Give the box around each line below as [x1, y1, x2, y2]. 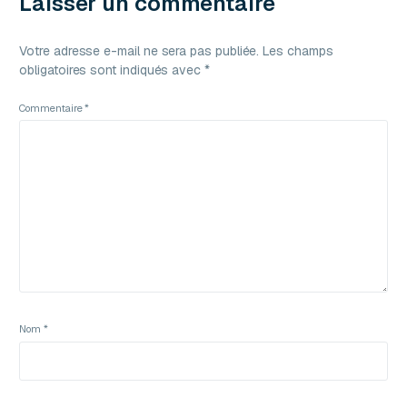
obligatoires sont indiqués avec [19, 61, 204, 78]
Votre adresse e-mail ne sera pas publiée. [19, 42, 260, 59]
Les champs [263, 42, 333, 59]
